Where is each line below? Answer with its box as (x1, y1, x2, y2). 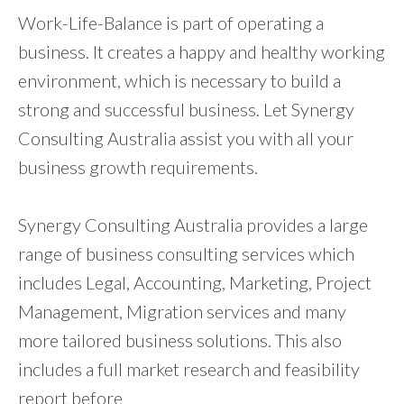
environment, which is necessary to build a (18, 69, 341, 91)
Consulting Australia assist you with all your (18, 126, 353, 149)
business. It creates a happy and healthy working (18, 40, 385, 62)
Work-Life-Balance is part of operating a (18, 11, 324, 33)
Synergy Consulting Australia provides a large (18, 213, 368, 235)
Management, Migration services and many (18, 299, 346, 322)
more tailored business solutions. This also (18, 328, 342, 351)
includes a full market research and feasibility (18, 357, 360, 380)
